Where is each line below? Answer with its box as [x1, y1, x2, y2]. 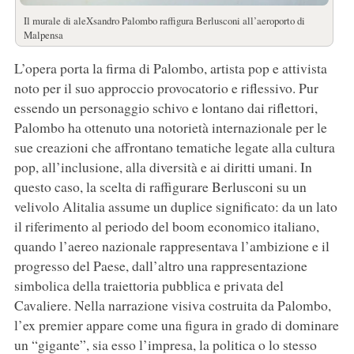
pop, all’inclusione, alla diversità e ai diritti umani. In [13, 156, 312, 176]
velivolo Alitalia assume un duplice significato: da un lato [13, 196, 337, 216]
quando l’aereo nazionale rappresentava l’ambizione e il [13, 235, 330, 255]
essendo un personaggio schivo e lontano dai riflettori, [13, 97, 318, 117]
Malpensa [23, 27, 63, 42]
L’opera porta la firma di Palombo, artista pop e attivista [13, 58, 327, 77]
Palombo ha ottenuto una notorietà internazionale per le [13, 117, 327, 137]
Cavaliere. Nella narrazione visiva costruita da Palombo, [13, 295, 331, 314]
